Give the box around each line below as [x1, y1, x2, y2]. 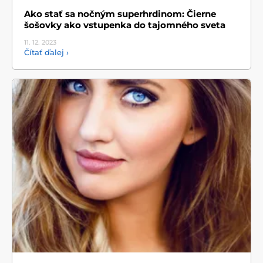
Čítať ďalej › [24, 47, 69, 57]
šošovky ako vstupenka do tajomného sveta [24, 19, 225, 31]
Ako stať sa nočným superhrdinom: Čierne [24, 8, 216, 19]
